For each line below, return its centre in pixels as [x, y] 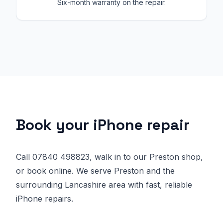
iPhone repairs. [45, 199]
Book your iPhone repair [103, 125]
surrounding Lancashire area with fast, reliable [104, 185]
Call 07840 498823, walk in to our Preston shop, [110, 157]
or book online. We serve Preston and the [95, 171]
